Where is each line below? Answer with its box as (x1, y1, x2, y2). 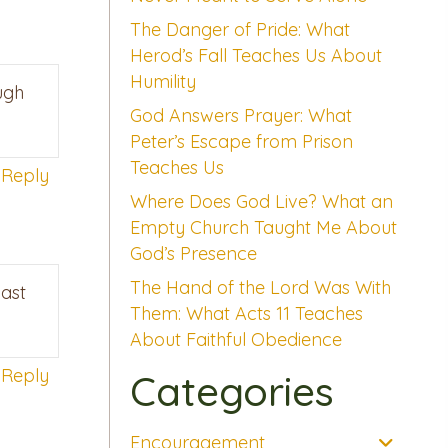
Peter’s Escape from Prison (129, 130, 353, 154)
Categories (129, 366, 334, 417)
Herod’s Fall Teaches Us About (129, 44, 382, 68)
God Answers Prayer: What (129, 104, 352, 128)
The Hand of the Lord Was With (129, 276, 391, 300)
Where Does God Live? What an (129, 190, 393, 214)
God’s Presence (129, 242, 257, 266)
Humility (129, 70, 196, 94)
